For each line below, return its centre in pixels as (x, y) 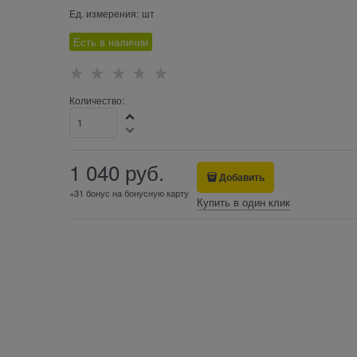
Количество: (96, 100)
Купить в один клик (243, 202)
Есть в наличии (110, 42)
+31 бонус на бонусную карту (129, 193)
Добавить (242, 177)
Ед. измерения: (104, 13)
